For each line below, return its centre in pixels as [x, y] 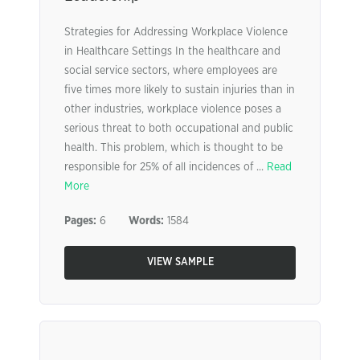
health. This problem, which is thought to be [174, 148]
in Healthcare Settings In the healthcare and [172, 51]
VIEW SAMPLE [180, 262]
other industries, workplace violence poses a [173, 109]
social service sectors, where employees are [171, 71]
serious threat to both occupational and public [179, 129]
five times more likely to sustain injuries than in [180, 90]
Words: [146, 221]
